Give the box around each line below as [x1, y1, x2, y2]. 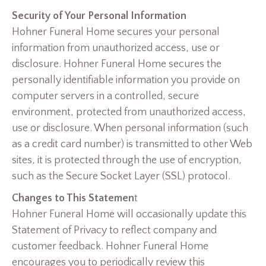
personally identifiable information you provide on [12, 74, 240, 87]
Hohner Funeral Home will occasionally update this [12, 208, 246, 221]
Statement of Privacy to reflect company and [12, 224, 217, 237]
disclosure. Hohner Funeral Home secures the [12, 58, 221, 71]
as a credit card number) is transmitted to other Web [12, 138, 252, 151]
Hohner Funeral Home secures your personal [12, 26, 220, 39]
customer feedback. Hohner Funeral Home [12, 240, 208, 253]
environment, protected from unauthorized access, [12, 106, 246, 119]
